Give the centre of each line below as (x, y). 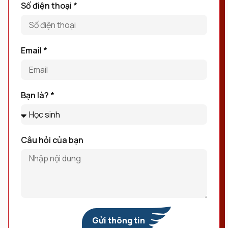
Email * (34, 50)
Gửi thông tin (119, 220)
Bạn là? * (38, 95)
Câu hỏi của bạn (52, 140)
